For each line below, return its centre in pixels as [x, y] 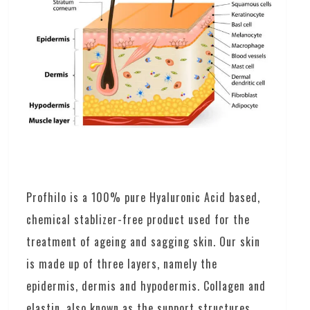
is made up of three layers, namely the [122, 263]
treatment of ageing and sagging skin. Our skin [144, 241]
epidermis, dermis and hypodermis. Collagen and [146, 285]
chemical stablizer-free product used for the [138, 219]
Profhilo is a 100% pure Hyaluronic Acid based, [144, 197]
